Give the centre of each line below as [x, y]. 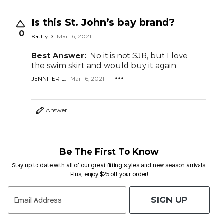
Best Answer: [59, 56]
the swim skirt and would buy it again [104, 66]
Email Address [38, 200]
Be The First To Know [109, 152]
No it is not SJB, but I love [139, 56]
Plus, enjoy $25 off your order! [109, 174]
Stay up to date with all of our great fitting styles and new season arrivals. [109, 165]
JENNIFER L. [49, 78]
